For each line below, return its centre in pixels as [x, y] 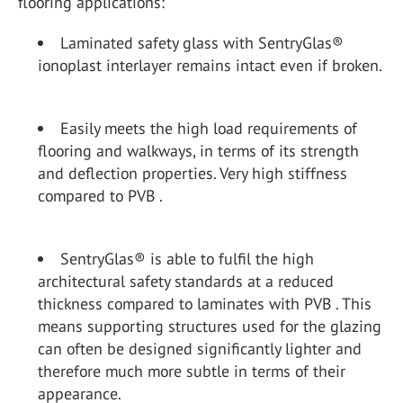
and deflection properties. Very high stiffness [193, 173]
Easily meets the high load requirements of [209, 128]
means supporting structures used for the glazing [210, 326]
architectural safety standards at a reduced [186, 281]
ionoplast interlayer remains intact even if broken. [210, 65]
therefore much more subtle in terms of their [192, 371]
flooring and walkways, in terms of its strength [198, 151]
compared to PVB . [100, 196]
